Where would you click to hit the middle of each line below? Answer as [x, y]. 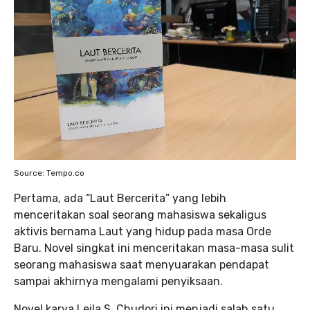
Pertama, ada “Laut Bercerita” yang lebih [120, 198]
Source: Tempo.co [49, 173]
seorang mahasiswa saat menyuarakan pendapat [142, 264]
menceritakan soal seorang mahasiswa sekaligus [140, 215]
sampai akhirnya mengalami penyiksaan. [118, 281]
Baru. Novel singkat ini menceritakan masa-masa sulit [154, 248]
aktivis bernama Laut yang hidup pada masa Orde [143, 231]
